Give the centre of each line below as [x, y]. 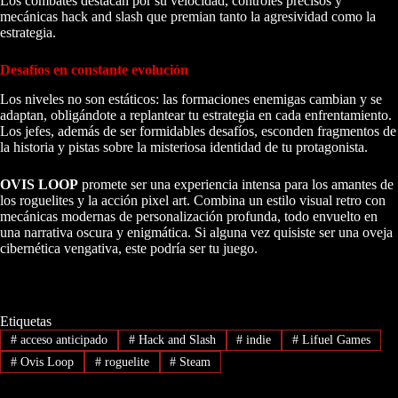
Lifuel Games [335, 340]
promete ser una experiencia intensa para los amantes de [236, 185]
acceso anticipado [62, 340]
